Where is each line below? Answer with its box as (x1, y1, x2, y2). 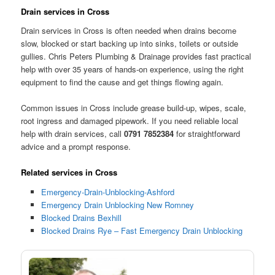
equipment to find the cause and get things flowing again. (21, 76, 224, 88)
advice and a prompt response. (21, 141, 131, 153)
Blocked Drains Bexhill (41, 211, 122, 223)
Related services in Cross (21, 166, 118, 179)
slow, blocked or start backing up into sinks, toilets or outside (21, 37, 239, 50)
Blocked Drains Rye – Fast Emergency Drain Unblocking (41, 224, 242, 236)
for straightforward (174, 128, 241, 140)
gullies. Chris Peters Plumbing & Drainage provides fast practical (21, 50, 252, 63)
